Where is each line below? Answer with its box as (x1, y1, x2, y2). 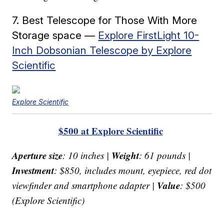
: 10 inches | (62, 148, 112, 161)
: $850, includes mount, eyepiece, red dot (54, 163, 212, 176)
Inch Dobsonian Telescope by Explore (12, 43, 192, 56)
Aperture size (12, 148, 63, 162)
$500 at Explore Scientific (58, 123, 163, 137)
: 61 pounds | (139, 148, 191, 161)
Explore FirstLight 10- (98, 28, 199, 41)
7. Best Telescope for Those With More (12, 13, 197, 26)
